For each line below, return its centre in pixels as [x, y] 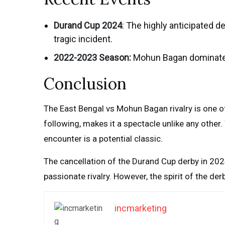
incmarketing [141, 208]
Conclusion [85, 84]
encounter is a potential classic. [103, 139]
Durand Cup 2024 [88, 25]
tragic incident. [83, 39]
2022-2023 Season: [92, 58]
